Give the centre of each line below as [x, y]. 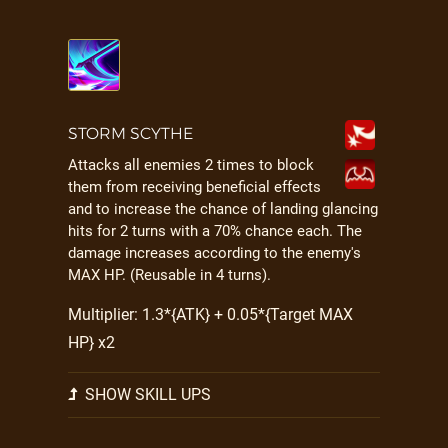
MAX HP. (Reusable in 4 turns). [169, 275]
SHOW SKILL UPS [146, 394]
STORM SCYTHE [130, 133]
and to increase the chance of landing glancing [223, 209]
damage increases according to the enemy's [214, 253]
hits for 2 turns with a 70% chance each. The [215, 231]
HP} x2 [91, 342]
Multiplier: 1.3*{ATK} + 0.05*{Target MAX [210, 314]
